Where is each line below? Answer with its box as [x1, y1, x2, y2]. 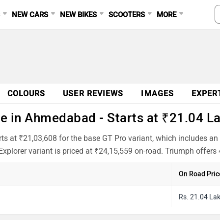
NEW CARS [12, 10, 49, 19]
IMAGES [141, 89, 174, 98]
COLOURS [7, 89, 46, 98]
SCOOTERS [109, 10, 145, 19]
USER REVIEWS [63, 89, 124, 98]
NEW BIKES [60, 10, 97, 19]
